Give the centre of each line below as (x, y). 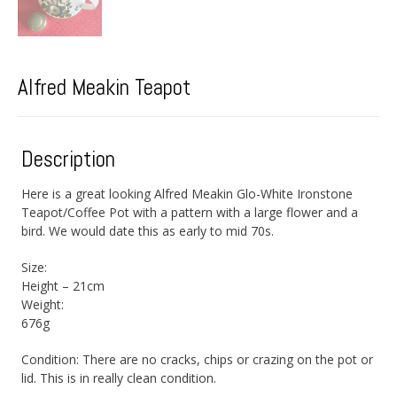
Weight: (43, 304)
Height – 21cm (63, 285)
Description (69, 159)
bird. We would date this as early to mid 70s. (148, 230)
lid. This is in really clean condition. (119, 378)
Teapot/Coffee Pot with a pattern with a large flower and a (190, 212)
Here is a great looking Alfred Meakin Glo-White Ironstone (187, 193)
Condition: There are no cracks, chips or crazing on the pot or (198, 359)
